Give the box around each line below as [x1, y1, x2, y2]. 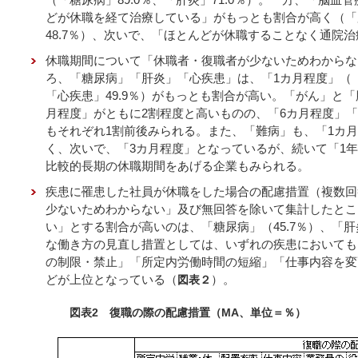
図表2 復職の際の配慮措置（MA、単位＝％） [70, 306, 306, 319]
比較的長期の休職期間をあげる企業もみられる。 [46, 158, 309, 173]
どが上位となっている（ [46, 272, 177, 286]
